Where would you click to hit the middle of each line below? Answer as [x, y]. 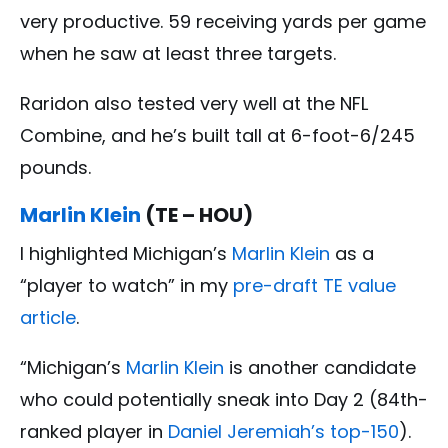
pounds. [55, 167]
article [48, 317]
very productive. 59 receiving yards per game [223, 21]
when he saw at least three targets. [178, 53]
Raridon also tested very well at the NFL [194, 103]
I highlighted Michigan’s [126, 253]
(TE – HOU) [197, 214]
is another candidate [322, 367]
